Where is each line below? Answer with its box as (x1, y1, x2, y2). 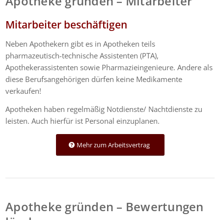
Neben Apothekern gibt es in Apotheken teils (5, 38, 158, 49)
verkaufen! (5, 85, 42, 96)
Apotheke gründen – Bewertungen (5, 198, 204, 215)
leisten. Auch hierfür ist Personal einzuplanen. (5, 115, 160, 126)
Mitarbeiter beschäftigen (5, 18, 128, 32)
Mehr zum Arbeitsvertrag (76, 140, 150, 150)
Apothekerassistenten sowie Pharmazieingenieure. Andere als (5, 62, 213, 72)
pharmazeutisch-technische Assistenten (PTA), (5, 50, 161, 60)
